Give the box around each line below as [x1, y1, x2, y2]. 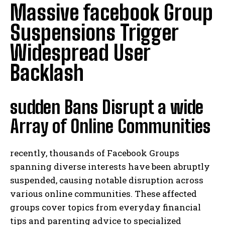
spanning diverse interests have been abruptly [10, 161, 210, 173]
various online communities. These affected [10, 188, 197, 200]
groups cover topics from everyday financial [10, 201, 201, 213]
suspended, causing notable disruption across [10, 174, 203, 186]
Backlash [10, 60, 84, 86]
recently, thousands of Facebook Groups [10, 147, 179, 159]
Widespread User [10, 40, 150, 66]
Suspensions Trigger [10, 20, 178, 46]
